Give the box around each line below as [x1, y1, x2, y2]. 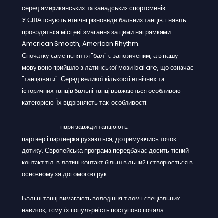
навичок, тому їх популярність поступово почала [22, 205, 163, 215]
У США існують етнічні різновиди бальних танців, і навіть [22, 15, 186, 25]
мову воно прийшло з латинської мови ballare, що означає [22, 62, 194, 72]
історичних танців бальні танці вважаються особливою [22, 86, 181, 95]
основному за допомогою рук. [22, 169, 108, 179]
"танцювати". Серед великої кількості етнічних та [22, 74, 164, 84]
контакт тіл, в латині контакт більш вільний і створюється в [22, 157, 193, 167]
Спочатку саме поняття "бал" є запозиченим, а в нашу [22, 51, 178, 60]
